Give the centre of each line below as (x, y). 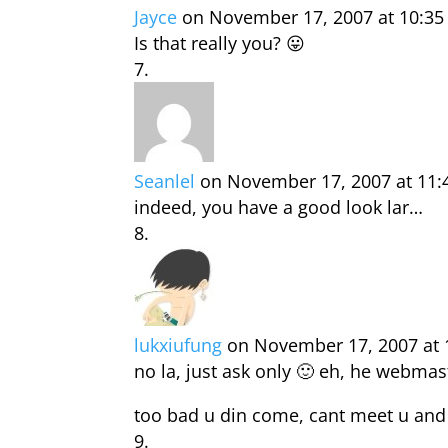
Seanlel (165, 181)
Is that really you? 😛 (220, 43)
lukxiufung (178, 345)
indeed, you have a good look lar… (279, 207)
